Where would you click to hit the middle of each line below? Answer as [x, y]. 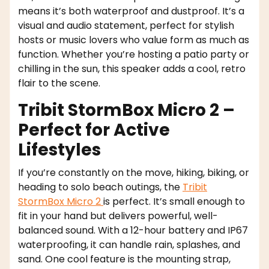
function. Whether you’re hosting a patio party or [134, 55]
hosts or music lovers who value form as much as [134, 40]
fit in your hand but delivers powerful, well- [118, 216]
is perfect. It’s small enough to [174, 202]
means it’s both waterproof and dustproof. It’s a [131, 11]
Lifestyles [59, 150]
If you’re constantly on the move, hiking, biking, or [134, 173]
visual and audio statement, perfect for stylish [126, 26]
